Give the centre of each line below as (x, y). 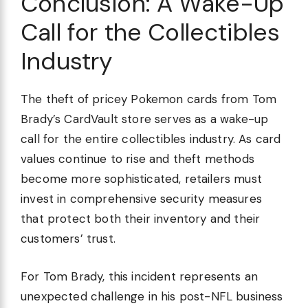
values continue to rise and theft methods (137, 159)
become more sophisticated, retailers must (141, 179)
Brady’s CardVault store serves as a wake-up (145, 119)
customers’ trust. (68, 239)
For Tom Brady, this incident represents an (140, 276)
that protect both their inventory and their (141, 219)
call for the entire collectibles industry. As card (151, 139)
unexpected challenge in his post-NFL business (152, 296)
